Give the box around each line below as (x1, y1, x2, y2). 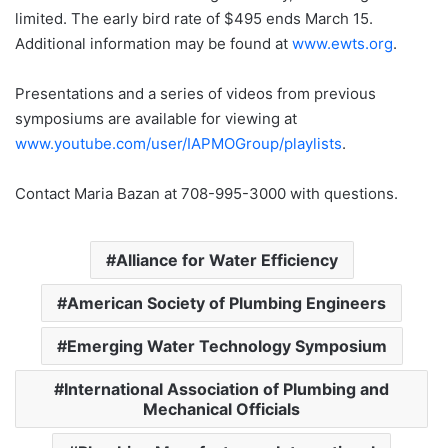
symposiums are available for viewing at (15, 109, 297, 129)
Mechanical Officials (143, 399, 300, 420)
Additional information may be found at (15, 34, 292, 54)
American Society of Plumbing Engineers (67, 293, 386, 314)
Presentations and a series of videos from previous (15, 84, 376, 104)
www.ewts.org (292, 34, 393, 54)
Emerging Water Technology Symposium (66, 336, 387, 357)
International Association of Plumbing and (64, 379, 389, 400)
